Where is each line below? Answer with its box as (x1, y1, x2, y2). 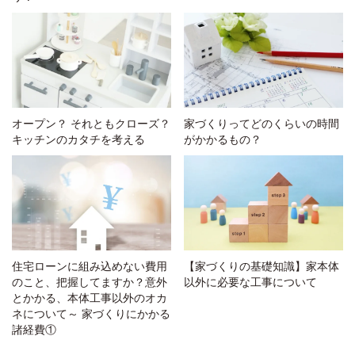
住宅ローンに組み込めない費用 (12, 259, 167, 273)
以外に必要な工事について (184, 275, 318, 288)
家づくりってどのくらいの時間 (184, 116, 340, 130)
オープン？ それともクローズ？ (12, 116, 170, 130)
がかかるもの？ (184, 132, 262, 146)
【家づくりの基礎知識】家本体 (184, 259, 340, 273)
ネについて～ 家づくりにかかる (12, 307, 170, 320)
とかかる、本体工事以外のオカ (12, 291, 167, 304)
